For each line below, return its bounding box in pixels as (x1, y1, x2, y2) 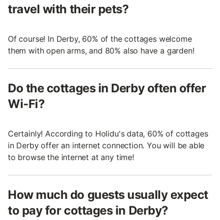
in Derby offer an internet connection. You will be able (8, 140, 205, 151)
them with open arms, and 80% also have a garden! (8, 46, 194, 56)
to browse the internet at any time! (8, 152, 134, 163)
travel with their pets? (8, 2, 129, 17)
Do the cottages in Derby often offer (8, 81, 206, 96)
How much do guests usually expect (8, 188, 208, 202)
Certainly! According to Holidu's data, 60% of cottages (8, 129, 208, 139)
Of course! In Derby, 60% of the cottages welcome (8, 34, 192, 44)
